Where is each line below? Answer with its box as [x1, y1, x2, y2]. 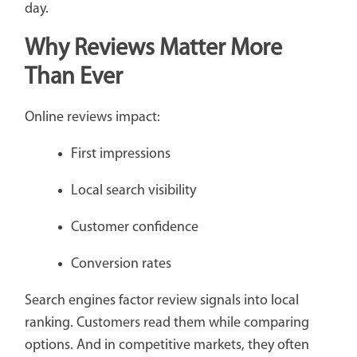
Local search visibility [70, 183, 196, 199]
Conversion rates [70, 257, 171, 273]
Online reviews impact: [24, 110, 160, 126]
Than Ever [24, 65, 123, 91]
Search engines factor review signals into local [24, 293, 299, 309]
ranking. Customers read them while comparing [24, 316, 309, 331]
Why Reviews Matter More [24, 37, 282, 62]
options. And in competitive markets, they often [24, 338, 309, 354]
